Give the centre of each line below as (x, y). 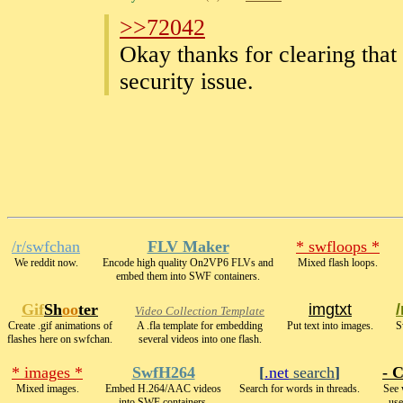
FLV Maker (188, 246)
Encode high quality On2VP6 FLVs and (188, 263)
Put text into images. (330, 326)
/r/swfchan (46, 246)
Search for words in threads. (300, 389)
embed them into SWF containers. (188, 276)
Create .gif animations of (60, 326)
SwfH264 (163, 372)
